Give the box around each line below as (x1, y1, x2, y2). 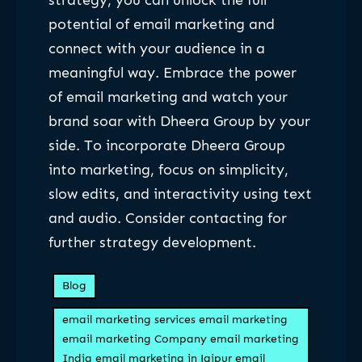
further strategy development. (48, 234, 256, 252)
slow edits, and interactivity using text (48, 185, 312, 204)
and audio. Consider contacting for (48, 209, 287, 228)
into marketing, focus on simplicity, (48, 161, 288, 179)
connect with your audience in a (48, 40, 265, 58)
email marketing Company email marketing (62, 331, 299, 346)
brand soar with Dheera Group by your (48, 112, 310, 131)
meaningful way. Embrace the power (48, 64, 297, 82)
